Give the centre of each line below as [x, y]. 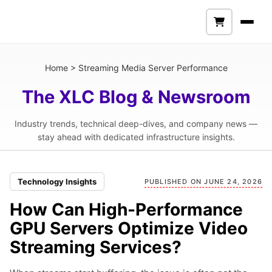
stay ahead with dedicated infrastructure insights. [136, 137]
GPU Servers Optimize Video [129, 228]
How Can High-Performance [126, 209]
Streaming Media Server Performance [153, 68]
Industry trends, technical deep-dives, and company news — [136, 124]
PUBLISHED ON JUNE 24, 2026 [203, 181]
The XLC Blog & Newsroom [136, 97]
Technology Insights [57, 182]
